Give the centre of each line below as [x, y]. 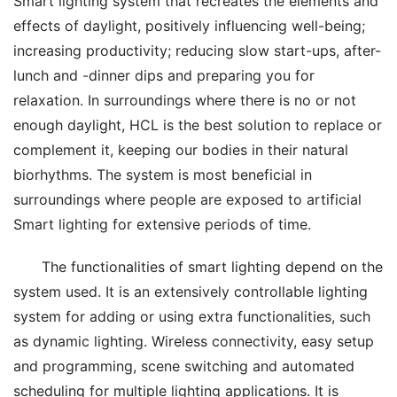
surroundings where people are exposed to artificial [187, 200]
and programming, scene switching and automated [184, 366]
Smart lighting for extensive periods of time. [162, 225]
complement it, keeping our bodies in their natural [181, 150]
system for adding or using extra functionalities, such [192, 317]
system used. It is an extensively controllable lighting [191, 292]
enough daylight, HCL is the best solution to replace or [198, 125]
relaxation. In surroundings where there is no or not [185, 101]
